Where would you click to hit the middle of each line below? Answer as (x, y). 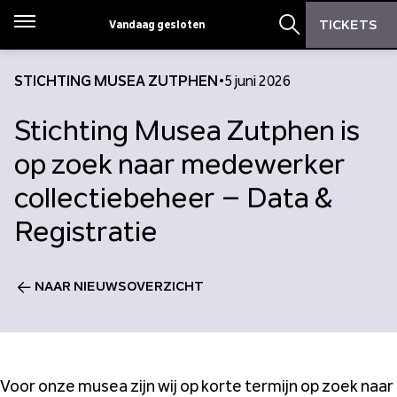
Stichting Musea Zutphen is (187, 130)
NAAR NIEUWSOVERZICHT (119, 286)
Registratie (86, 231)
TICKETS (348, 25)
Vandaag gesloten (157, 24)
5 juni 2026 (258, 81)
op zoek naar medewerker (180, 163)
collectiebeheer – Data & (173, 197)
